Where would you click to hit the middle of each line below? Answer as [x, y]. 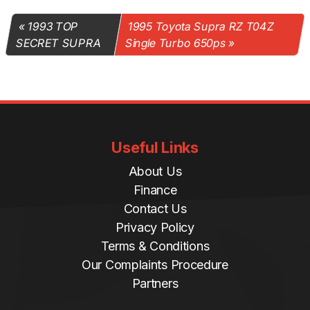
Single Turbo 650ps [175, 43]
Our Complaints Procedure [155, 265]
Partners [155, 284]
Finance [155, 190]
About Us [155, 172]
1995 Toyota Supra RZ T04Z [201, 27]
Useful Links [155, 148]
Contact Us [155, 209]
